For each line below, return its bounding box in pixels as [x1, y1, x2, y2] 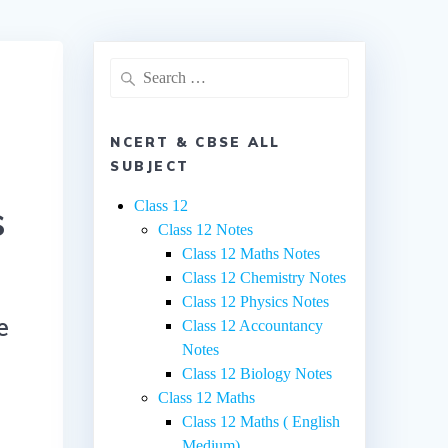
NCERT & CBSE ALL [110, 133, 281, 150]
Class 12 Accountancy [182, 316, 324, 334]
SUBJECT [110, 157, 190, 174]
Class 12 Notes [158, 220, 254, 238]
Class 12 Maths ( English [182, 412, 341, 430]
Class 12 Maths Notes [182, 244, 321, 262]
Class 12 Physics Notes [182, 292, 330, 310]
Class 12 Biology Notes [182, 364, 333, 382]
